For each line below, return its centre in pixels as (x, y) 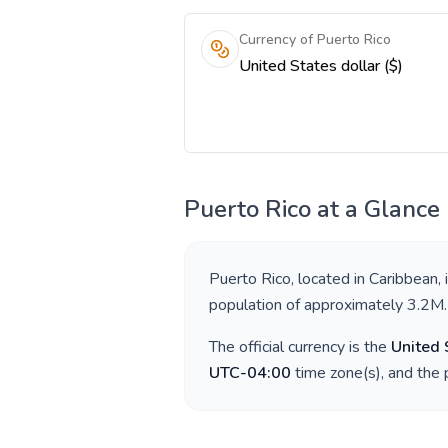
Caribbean (403, 279)
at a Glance (375, 209)
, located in (330, 279)
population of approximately (308, 305)
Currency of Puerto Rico (315, 39)
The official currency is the (300, 347)
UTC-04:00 (250, 373)
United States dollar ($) (321, 66)
